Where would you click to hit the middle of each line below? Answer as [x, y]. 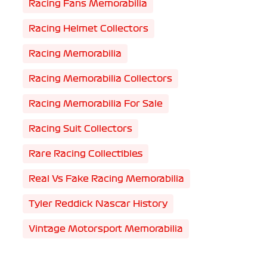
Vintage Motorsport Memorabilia [105, 229]
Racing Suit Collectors [80, 129]
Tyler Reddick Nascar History [98, 204]
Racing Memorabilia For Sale [95, 104]
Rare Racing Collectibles [85, 154]
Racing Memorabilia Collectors [100, 79]
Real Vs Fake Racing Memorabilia [106, 179]
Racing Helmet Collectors [88, 29]
